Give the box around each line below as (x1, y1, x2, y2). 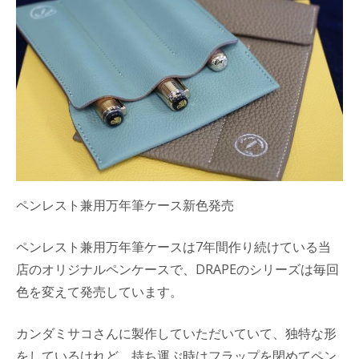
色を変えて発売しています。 (16, 283, 183, 301)
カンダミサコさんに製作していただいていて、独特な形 (16, 325, 337, 342)
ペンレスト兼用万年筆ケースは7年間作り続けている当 (16, 238, 331, 256)
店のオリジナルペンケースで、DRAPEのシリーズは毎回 (16, 260, 339, 278)
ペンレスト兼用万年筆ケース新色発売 (16, 196, 234, 214)
